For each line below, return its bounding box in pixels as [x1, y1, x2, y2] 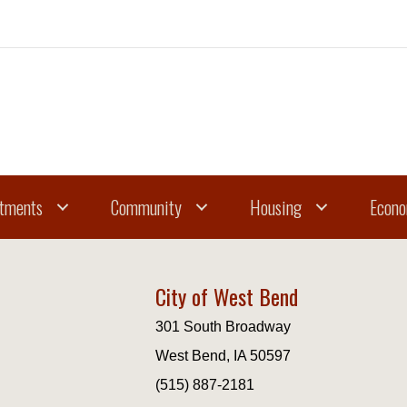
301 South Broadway [155, 318, 292, 334]
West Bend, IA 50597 [155, 347, 292, 363]
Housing [249, 193, 302, 221]
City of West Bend [155, 279, 299, 313]
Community [110, 193, 182, 221]
